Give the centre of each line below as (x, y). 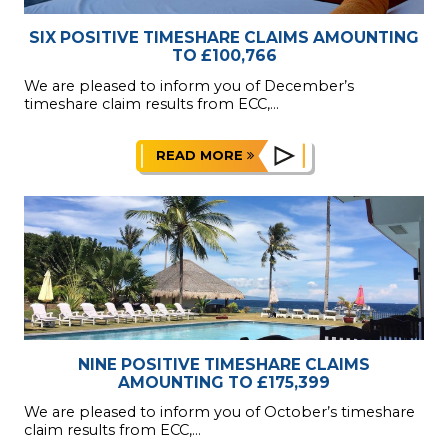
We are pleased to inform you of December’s (189, 85)
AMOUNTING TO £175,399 (224, 382)
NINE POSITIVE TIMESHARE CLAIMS (224, 364)
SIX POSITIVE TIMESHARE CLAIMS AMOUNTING (224, 38)
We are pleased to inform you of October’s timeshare (219, 412)
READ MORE (201, 155)
